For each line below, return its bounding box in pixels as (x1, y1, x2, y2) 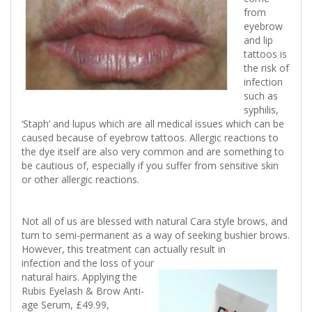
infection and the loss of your (22, 256, 154, 270)
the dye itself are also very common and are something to (22, 145, 284, 159)
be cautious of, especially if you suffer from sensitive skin (22, 159, 279, 173)
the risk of (244, 61, 289, 75)
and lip (244, 33, 273, 47)
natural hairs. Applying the (22, 270, 137, 284)
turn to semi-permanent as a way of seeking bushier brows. (22, 228, 290, 242)
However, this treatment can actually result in (22, 242, 226, 256)
